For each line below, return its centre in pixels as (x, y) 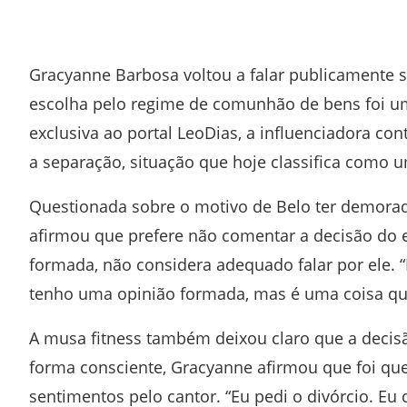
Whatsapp (220, 12)
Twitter (168, 12)
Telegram (261, 12)
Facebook (132, 12)
